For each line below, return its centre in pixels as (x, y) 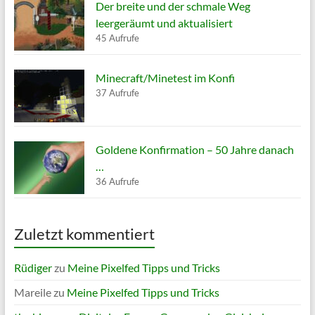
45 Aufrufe (117, 38)
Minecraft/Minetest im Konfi (165, 77)
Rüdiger (33, 267)
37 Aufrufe (117, 92)
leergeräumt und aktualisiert (164, 22)
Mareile (32, 292)
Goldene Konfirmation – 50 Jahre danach (194, 149)
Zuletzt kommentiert (84, 233)
